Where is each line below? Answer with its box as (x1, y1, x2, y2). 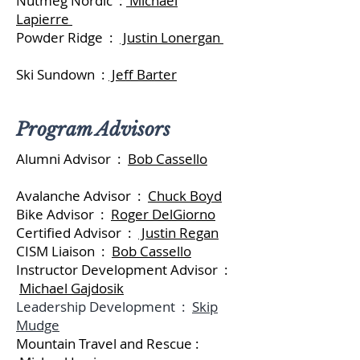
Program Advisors (16, 118, 170, 141)
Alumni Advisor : (16, 149, 128, 168)
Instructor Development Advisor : (16, 260, 228, 279)
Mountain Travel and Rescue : (16, 334, 199, 353)
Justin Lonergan (120, 28, 223, 47)
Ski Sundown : (16, 65, 108, 84)
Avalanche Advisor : (16, 186, 148, 205)
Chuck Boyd (148, 186, 222, 205)
